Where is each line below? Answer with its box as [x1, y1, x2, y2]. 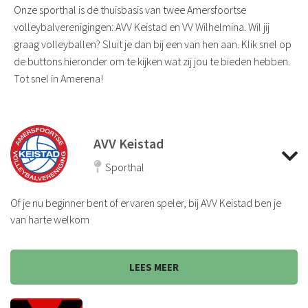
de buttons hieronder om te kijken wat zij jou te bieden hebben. [14, 54, 290, 68]
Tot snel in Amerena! [14, 71, 103, 85]
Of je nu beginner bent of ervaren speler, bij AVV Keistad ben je [10, 195, 281, 210]
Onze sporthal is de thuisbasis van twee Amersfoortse [14, 2, 246, 16]
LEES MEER [129, 260, 179, 274]
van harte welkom [10, 212, 89, 226]
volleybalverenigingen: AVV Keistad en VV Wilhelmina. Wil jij [14, 19, 269, 34]
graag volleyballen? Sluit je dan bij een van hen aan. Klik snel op [14, 36, 291, 51]
